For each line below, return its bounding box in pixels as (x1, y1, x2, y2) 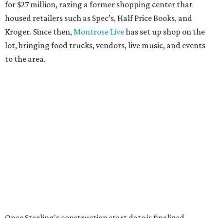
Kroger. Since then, (5, 27, 73, 37)
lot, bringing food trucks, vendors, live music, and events (5, 40, 205, 51)
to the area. (5, 54, 46, 64)
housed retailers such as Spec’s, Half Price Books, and (5, 13, 192, 23)
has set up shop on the (124, 27, 205, 37)
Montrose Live (73, 27, 124, 37)
